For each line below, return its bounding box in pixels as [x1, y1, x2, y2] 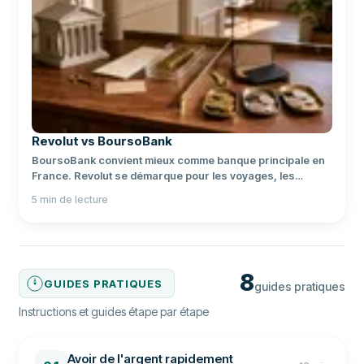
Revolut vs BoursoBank [32, 133, 173, 149]
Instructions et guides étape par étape [19, 305, 210, 319]
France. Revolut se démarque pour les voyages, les [32, 169, 296, 183]
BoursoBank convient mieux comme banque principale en [32, 154, 326, 167]
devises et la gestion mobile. [32, 184, 176, 198]
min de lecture [40, 193, 109, 206]
